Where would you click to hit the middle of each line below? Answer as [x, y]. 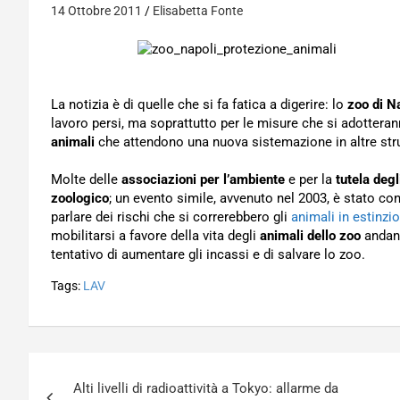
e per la [310, 179]
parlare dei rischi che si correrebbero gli [171, 217]
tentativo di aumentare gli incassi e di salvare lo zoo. [208, 254]
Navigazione [106, 370]
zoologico [80, 198]
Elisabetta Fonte [198, 11]
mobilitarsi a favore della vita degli [155, 236]
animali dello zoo [310, 236]
